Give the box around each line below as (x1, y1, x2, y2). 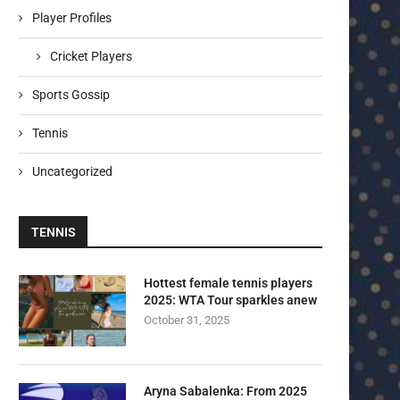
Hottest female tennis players (144, 276, 312, 291)
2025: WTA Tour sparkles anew (144, 293, 317, 308)
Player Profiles (32, 11, 112, 26)
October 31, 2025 (144, 313, 229, 328)
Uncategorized (32, 164, 112, 179)
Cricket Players (50, 49, 132, 64)
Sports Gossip (32, 87, 110, 103)
